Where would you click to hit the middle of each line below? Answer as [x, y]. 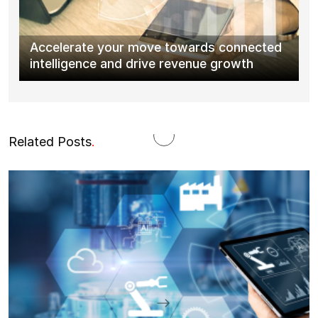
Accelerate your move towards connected [156, 47]
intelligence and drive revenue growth [142, 63]
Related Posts [50, 141]
